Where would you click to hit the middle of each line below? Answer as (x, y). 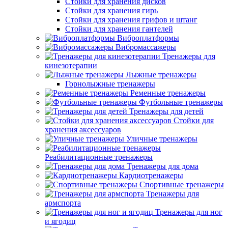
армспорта (63, 203)
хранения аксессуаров (83, 130)
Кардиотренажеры (151, 175)
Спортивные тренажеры (182, 184)
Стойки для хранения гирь (111, 10)
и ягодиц (60, 221)
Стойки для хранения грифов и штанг (131, 20)
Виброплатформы (148, 38)
